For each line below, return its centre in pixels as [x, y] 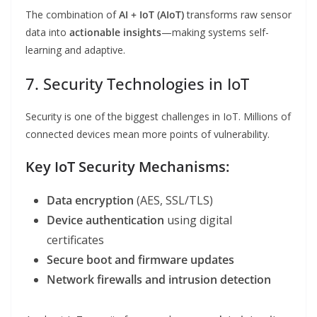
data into [47, 33]
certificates [75, 240]
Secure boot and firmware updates [140, 260]
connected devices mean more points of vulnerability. [148, 134]
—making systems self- [215, 33]
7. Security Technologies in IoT [137, 84]
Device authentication [105, 220]
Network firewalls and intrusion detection [159, 280]
